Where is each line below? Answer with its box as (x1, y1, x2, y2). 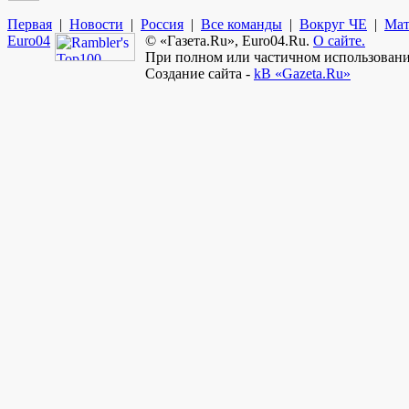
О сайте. (313, 32, 365, 48)
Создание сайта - (145, 65, 254, 81)
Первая (7, 16, 52, 32)
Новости (69, 16, 123, 32)
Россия (141, 16, 184, 32)
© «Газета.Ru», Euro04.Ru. (145, 32, 313, 48)
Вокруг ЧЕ (299, 16, 367, 32)
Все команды (201, 16, 282, 32)
